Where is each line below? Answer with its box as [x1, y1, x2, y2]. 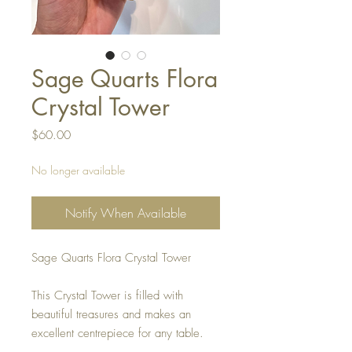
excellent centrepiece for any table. [31, 325, 207, 342]
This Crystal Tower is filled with [31, 288, 183, 304]
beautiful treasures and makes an [31, 306, 191, 323]
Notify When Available [65, 204, 186, 222]
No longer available [31, 163, 125, 178]
